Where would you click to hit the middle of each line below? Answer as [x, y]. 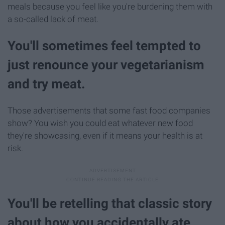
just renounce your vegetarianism [106, 65]
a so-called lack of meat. [53, 19]
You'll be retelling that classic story [110, 203]
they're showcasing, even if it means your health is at [105, 135]
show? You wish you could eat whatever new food [100, 123]
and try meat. [46, 84]
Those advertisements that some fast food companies [109, 110]
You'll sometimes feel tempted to [104, 46]
